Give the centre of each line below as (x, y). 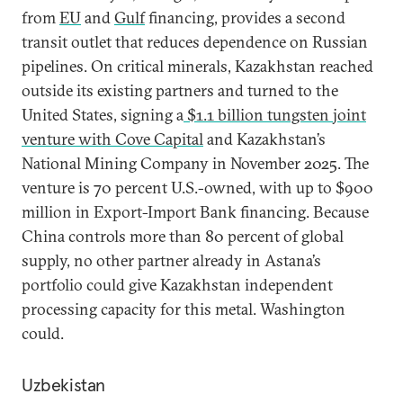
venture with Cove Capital (112, 139)
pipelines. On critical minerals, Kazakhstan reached (197, 66)
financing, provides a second (245, 18)
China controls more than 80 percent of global (183, 236)
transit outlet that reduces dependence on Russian (195, 42)
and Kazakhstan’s (264, 139)
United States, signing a (103, 115)
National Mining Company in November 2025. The (195, 163)
